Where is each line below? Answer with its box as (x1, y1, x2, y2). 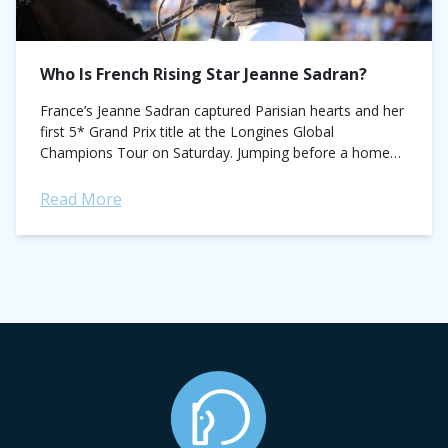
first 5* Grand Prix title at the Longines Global (40, 122, 334, 141)
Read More (40, 188, 122, 210)
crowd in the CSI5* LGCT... (40, 164, 210, 183)
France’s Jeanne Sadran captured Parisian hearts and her (40, 101, 404, 120)
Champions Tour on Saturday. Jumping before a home (40, 143, 390, 162)
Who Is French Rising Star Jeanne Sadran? (40, 63, 367, 85)
